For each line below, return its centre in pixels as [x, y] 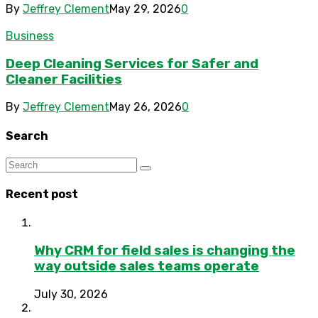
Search [27, 136]
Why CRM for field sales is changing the [165, 251]
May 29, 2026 [145, 9]
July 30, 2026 [71, 294]
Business [30, 35]
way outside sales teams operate [147, 267]
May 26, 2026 [146, 107]
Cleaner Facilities [64, 79]
